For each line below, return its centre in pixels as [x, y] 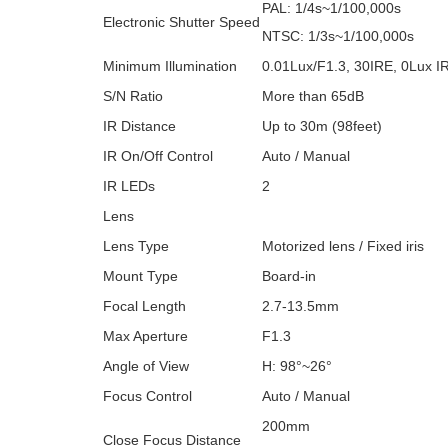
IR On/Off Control [158, 156]
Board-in [289, 276]
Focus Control [147, 396]
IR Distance [139, 126]
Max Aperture [145, 336]
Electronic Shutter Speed [181, 22]
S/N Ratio [133, 96]
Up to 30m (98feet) [322, 126]
